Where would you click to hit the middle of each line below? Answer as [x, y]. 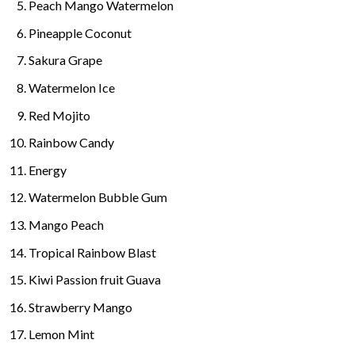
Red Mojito [59, 115]
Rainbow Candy [71, 143]
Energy [47, 170]
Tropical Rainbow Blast [92, 252]
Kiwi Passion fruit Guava [94, 280]
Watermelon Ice [71, 87]
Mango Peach [66, 224]
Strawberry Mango [80, 307]
